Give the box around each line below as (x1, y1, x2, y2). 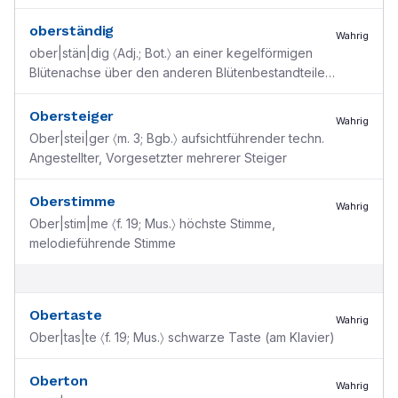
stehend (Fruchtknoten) (29, 84, 168, 99)
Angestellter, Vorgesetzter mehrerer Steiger (29, 150, 287, 165)
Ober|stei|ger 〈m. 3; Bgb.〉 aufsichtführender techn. (29, 131, 324, 146)
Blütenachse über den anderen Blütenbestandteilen (29, 65, 332, 80)
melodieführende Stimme (29, 235, 176, 251)
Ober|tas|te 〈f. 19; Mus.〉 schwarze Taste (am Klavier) (29, 330, 335, 345)
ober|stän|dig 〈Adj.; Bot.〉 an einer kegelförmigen (29, 45, 313, 60)
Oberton (29, 372, 88, 389)
